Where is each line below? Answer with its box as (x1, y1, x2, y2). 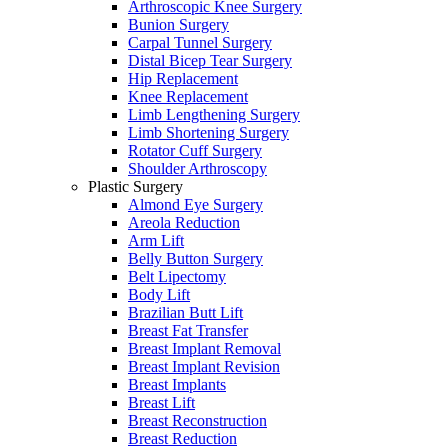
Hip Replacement (128, 69, 238, 87)
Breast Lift (128, 393, 195, 411)
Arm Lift (128, 231, 184, 249)
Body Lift (128, 285, 190, 303)
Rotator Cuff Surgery (128, 141, 262, 159)
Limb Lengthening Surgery (128, 105, 300, 123)
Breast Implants (128, 375, 226, 393)
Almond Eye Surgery (128, 195, 263, 213)
